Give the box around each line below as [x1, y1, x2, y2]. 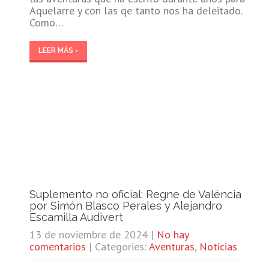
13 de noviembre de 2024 [29, 227, 148, 241]
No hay [156, 227, 189, 241]
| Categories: [88, 239, 149, 253]
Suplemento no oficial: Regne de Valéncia [29, 187, 241, 201]
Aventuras [148, 239, 195, 253]
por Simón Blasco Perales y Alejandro [29, 199, 222, 212]
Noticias [199, 239, 237, 253]
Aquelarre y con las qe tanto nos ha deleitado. [29, 3, 242, 17]
